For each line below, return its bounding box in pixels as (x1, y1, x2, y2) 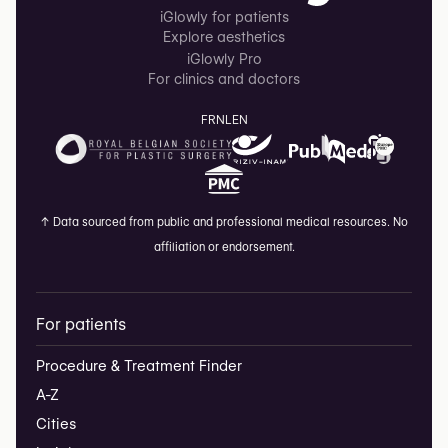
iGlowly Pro (186, 50, 262, 67)
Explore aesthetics (163, 28, 285, 45)
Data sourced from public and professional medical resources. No (50, 214, 408, 229)
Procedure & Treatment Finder (36, 356, 242, 375)
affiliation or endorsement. (153, 239, 295, 254)
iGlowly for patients (159, 8, 289, 25)
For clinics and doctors (148, 70, 300, 87)
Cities (36, 414, 76, 433)
